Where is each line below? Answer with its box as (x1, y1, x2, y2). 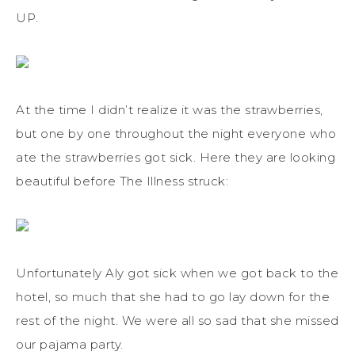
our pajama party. (16, 336, 124, 352)
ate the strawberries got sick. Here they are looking (16, 149, 335, 165)
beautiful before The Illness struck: (16, 173, 228, 189)
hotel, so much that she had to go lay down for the (16, 288, 330, 304)
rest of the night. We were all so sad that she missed (16, 312, 339, 328)
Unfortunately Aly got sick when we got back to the (16, 265, 338, 281)
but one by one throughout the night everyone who (16, 125, 336, 141)
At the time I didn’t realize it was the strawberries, (16, 101, 323, 117)
